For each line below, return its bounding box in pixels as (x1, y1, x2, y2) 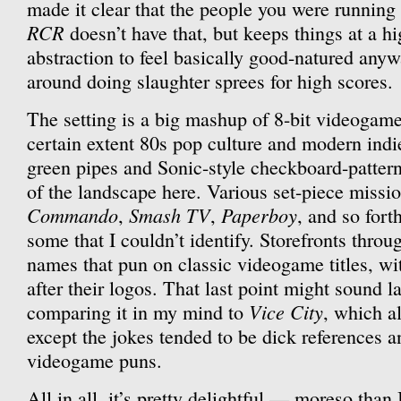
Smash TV (129, 201, 210, 228)
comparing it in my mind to (27, 299, 249, 325)
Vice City (249, 298, 323, 325)
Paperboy (221, 201, 297, 228)
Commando (27, 201, 118, 228)
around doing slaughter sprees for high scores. (27, 68, 393, 94)
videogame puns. (27, 347, 162, 373)
